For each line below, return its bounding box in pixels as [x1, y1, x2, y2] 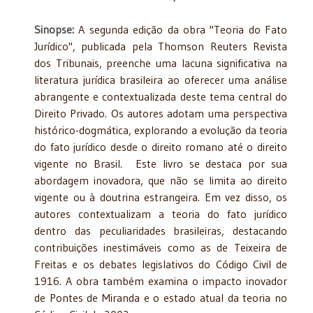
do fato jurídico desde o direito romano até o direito [34, 139, 287, 154]
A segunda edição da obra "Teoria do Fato [78, 22, 287, 36]
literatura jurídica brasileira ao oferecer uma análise [34, 72, 287, 87]
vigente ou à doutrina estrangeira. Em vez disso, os [34, 189, 287, 204]
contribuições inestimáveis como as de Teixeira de [34, 240, 287, 254]
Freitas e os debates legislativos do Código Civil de [34, 256, 287, 271]
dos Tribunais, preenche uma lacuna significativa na [34, 55, 287, 70]
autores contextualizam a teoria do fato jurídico [34, 206, 287, 221]
